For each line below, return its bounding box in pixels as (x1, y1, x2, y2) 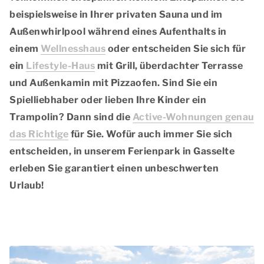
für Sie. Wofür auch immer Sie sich (68, 128, 233, 140)
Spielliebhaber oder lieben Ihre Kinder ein (9, 94, 206, 105)
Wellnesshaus (41, 42, 105, 54)
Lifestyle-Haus (26, 60, 95, 71)
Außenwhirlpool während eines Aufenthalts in (9, 25, 227, 37)
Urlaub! (9, 179, 44, 191)
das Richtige (9, 128, 68, 140)
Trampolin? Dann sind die (9, 111, 133, 123)
